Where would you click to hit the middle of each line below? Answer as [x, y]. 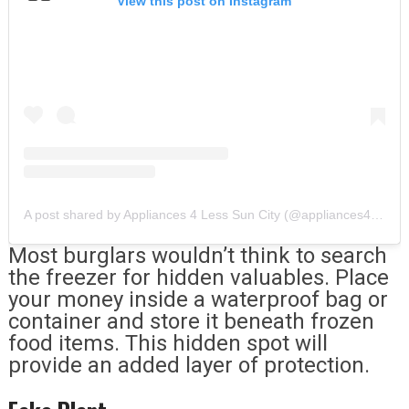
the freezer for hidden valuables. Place [198, 277]
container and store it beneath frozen [191, 321]
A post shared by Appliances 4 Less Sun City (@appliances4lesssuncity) [377, 214]
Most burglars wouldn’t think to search [197, 255]
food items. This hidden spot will [168, 343]
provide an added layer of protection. [189, 365]
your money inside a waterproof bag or [198, 299]
